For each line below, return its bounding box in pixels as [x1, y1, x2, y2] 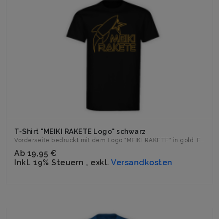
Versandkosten [111, 158, 173, 167]
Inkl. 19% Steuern [14, 158, 86, 167]
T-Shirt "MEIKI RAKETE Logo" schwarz [14, 128, 146, 135]
